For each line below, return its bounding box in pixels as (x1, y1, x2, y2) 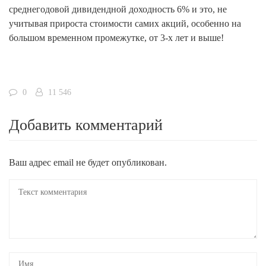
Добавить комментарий (9, 116, 163, 134)
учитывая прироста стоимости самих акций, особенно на (9, 18, 241, 28)
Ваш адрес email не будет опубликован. (9, 157, 167, 167)
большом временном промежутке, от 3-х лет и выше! (9, 33, 224, 43)
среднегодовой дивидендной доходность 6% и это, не (9, 4, 227, 14)
